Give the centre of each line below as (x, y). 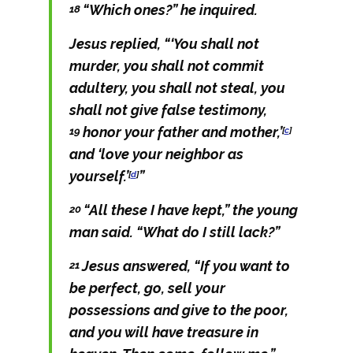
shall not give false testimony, (168, 110)
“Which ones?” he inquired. (170, 10)
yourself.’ (98, 176)
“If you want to (242, 266)
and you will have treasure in (163, 332)
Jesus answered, (137, 266)
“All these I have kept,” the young (190, 210)
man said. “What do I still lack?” (174, 232)
